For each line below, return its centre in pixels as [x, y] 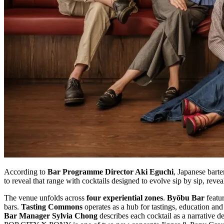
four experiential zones [125, 197]
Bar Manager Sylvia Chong [51, 215]
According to [26, 171]
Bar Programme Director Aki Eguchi [110, 171]
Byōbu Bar [186, 197]
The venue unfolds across [45, 197]
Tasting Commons [53, 206]
